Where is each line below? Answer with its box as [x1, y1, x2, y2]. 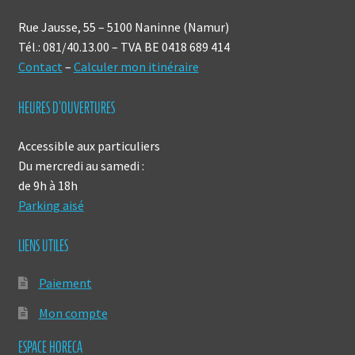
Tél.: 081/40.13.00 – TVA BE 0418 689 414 [17, 39, 230, 55]
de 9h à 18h [17, 177, 78, 193]
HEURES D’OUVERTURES [17, 96, 115, 119]
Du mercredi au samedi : [17, 157, 144, 174]
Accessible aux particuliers [17, 137, 160, 154]
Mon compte [38, 305, 108, 322]
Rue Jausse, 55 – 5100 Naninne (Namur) [17, 19, 229, 36]
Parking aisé [17, 197, 84, 213]
